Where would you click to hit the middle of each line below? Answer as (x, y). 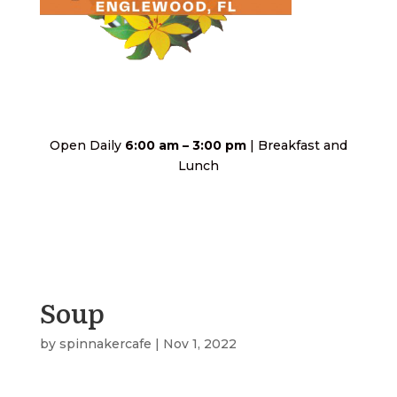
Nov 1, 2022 (199, 344)
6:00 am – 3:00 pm (185, 146)
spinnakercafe (105, 344)
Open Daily (87, 146)
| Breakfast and (296, 146)
